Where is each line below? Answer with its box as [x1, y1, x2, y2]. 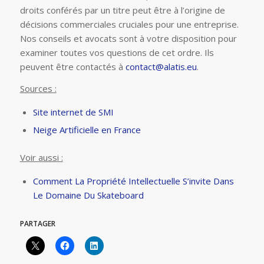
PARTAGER [19, 218, 55, 229]
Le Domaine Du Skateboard [32, 189, 144, 201]
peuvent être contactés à [19, 61, 126, 73]
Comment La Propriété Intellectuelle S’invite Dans [32, 174, 234, 187]
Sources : [19, 82, 57, 95]
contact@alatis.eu [125, 61, 197, 73]
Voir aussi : [19, 151, 63, 163]
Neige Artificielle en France [32, 123, 141, 136]
